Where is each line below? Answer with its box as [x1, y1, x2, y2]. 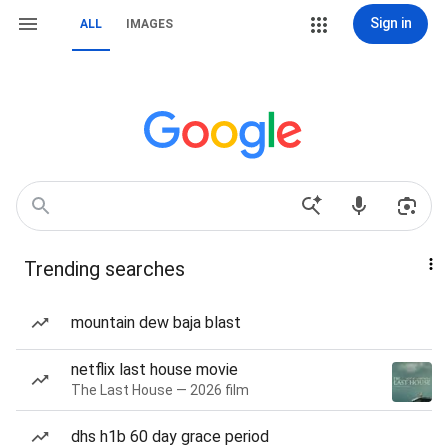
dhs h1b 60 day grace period [71, 427, 269, 446]
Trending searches [24, 257, 185, 281]
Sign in [369, 15, 412, 31]
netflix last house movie [71, 360, 238, 379]
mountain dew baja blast [71, 313, 241, 332]
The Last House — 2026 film [71, 382, 249, 398]
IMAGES [126, 17, 173, 31]
